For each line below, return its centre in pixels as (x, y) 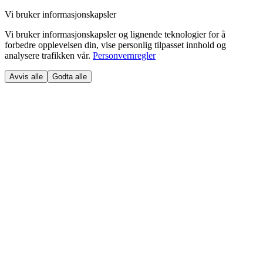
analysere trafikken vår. (48, 55)
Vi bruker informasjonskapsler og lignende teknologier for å (115, 34)
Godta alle (70, 77)
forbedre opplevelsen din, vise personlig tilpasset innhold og (115, 45)
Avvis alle (26, 77)
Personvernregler (124, 55)
